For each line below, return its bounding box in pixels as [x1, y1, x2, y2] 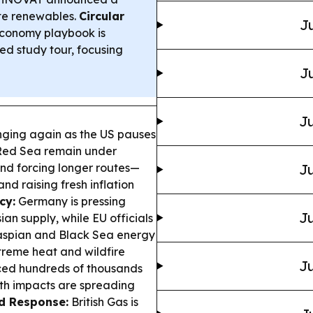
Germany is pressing [15, 194, 126, 208]
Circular [79, 8, 124, 23]
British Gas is [68, 294, 138, 309]
